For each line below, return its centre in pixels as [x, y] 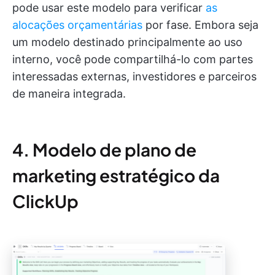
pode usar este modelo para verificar [109, 8]
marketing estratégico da [116, 176]
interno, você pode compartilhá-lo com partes [133, 60]
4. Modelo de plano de [104, 150]
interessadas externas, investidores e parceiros [134, 77]
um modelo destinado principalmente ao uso [127, 42]
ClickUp [45, 201]
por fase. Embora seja [200, 25]
